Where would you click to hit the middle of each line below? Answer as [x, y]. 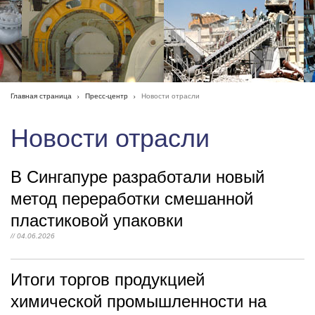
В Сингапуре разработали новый [137, 177]
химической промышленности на [139, 301]
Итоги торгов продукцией [108, 279]
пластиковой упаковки [97, 220]
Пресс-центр [107, 96]
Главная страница [41, 96]
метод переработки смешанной [132, 199]
